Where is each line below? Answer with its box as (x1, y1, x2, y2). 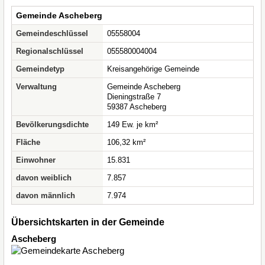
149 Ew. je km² (107, 120, 158, 129)
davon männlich (16, 191, 75, 200)
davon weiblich (16, 173, 72, 182)
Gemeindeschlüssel (16, 29, 88, 38)
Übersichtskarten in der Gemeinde (11, 217, 164, 227)
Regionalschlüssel (16, 47, 83, 56)
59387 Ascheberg (107, 102, 166, 111)
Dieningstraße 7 (107, 92, 161, 101)
